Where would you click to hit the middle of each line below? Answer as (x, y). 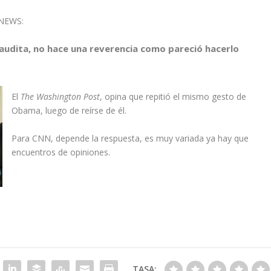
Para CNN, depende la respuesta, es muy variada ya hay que (130, 138)
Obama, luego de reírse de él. (69, 111)
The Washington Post (60, 97)
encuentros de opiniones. (61, 152)
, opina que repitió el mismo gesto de (173, 97)
